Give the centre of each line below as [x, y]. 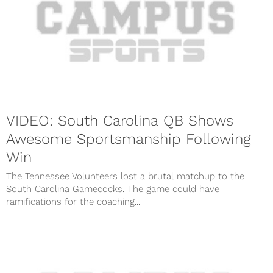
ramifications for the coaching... [73, 202]
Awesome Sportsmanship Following [128, 139]
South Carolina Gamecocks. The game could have [113, 189]
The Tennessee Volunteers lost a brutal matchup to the [125, 176]
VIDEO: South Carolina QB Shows [120, 121]
